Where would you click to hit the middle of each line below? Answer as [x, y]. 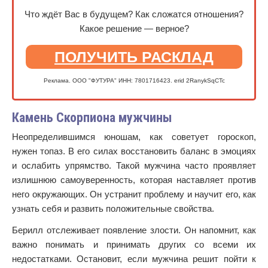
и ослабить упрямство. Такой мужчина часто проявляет [134, 165]
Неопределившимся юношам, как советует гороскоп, [134, 137]
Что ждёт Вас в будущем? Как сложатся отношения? [134, 14]
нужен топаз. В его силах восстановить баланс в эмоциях [134, 151]
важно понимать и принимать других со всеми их [134, 244]
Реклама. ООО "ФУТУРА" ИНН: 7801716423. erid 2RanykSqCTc [134, 80]
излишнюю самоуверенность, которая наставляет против [134, 180]
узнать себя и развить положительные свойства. [113, 208]
